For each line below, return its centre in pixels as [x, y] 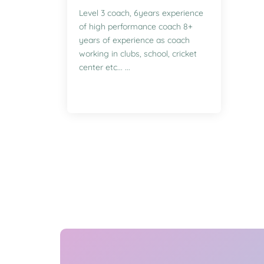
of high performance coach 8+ [136, 27]
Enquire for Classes [128, 90]
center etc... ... [105, 67]
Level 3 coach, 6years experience [141, 13]
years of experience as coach [134, 40]
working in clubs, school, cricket [138, 54]
